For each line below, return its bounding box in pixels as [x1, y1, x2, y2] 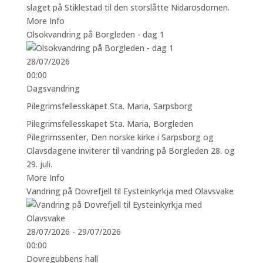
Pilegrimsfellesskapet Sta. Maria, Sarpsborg [26, 100, 193, 112]
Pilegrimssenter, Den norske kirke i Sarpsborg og [26, 131, 214, 143]
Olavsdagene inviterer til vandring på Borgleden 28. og [26, 144, 235, 156]
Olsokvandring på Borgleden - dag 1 [26, 28, 164, 40]
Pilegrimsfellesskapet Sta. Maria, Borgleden [26, 117, 193, 129]
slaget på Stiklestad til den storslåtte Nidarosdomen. [26, 1, 230, 13]
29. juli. [26, 158, 52, 170]
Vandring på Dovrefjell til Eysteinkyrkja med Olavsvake [26, 185, 234, 197]
